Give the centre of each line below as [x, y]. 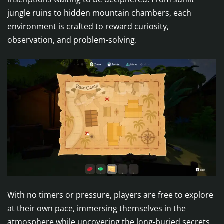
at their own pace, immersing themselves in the [97, 209]
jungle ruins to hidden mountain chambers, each [99, 13]
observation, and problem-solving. [72, 40]
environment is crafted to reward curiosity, [88, 27]
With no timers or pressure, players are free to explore [110, 195]
